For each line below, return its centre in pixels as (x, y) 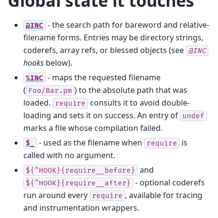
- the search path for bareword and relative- (127, 25)
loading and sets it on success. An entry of (102, 115)
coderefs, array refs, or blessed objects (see (105, 50)
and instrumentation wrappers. (81, 208)
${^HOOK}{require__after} (78, 183)
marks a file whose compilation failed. (93, 128)
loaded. (38, 102)
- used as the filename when (91, 142)
